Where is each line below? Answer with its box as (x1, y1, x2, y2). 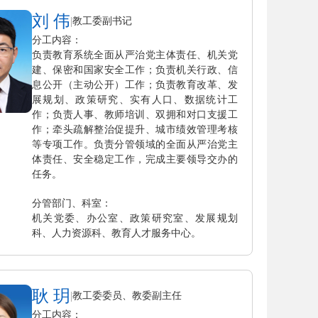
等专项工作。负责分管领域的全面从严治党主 (32, 138, 238, 150)
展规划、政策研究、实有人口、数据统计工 (32, 94, 238, 105)
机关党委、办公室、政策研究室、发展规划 (32, 212, 238, 224)
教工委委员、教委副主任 (72, 290, 182, 301)
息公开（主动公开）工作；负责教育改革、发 (32, 79, 238, 90)
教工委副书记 (72, 15, 132, 26)
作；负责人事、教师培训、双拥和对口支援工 (32, 109, 238, 120)
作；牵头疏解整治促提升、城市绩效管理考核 (32, 124, 238, 135)
